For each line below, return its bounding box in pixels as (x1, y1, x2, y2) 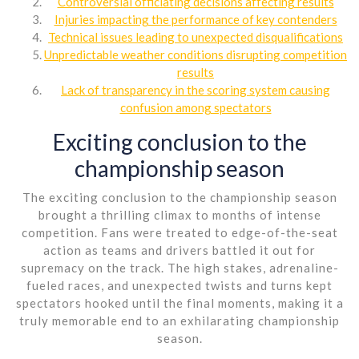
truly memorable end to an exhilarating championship (19, 313, 340, 328)
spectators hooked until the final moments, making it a (15, 295, 344, 310)
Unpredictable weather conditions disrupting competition (44, 46, 347, 62)
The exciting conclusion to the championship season (22, 189, 337, 204)
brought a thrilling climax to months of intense (38, 207, 321, 222)
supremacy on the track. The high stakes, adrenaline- (20, 260, 339, 275)
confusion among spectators (119, 99, 272, 115)
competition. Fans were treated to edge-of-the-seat (21, 224, 338, 240)
